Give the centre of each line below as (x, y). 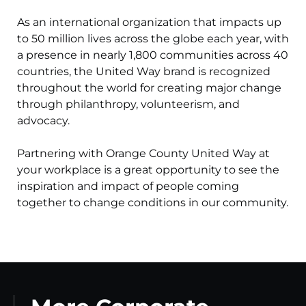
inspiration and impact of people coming (128, 186)
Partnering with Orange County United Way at (143, 154)
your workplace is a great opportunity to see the (148, 170)
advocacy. (43, 121)
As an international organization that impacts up (149, 23)
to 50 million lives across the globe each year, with (153, 39)
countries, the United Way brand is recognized (144, 72)
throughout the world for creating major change (149, 88)
